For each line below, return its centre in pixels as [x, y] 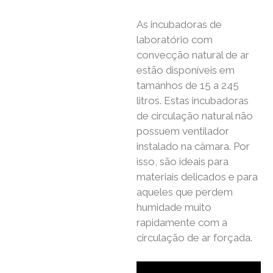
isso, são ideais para [183, 162]
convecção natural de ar [193, 55]
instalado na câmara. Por [193, 147]
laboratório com [175, 40]
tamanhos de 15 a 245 [188, 86]
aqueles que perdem [185, 192]
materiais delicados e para [197, 177]
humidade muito [174, 207]
